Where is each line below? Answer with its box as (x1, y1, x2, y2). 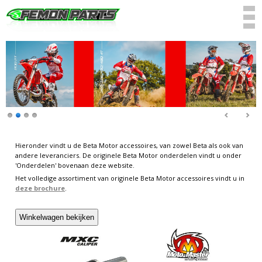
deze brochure (15, 184, 65, 192)
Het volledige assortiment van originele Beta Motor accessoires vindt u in (15, 174, 245, 182)
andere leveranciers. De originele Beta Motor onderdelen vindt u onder (15, 151, 242, 160)
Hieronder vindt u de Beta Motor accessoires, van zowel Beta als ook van (15, 141, 244, 150)
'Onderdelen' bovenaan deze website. (15, 161, 135, 170)
